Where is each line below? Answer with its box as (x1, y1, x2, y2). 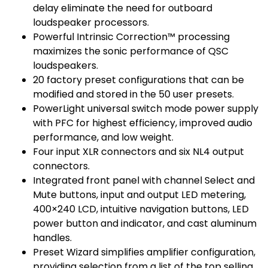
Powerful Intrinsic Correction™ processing (33, 30, 230, 44)
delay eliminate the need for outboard (33, 1, 212, 15)
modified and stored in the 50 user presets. (33, 87, 234, 101)
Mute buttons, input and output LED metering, (33, 188, 246, 202)
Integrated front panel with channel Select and (33, 173, 255, 187)
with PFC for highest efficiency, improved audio (33, 116, 252, 130)
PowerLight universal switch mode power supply (33, 102, 258, 115)
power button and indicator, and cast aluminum (33, 217, 257, 230)
